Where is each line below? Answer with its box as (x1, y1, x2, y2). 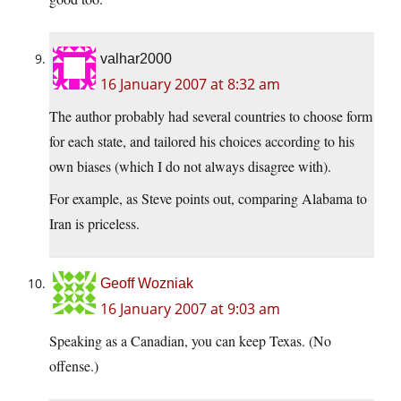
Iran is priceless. (49, 214, 140, 234)
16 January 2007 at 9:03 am (100, 299, 280, 320)
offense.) (49, 356, 98, 376)
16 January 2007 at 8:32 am (100, 74, 280, 95)
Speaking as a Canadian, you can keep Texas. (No (49, 331, 331, 351)
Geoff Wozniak (100, 276, 193, 292)
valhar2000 (100, 51, 172, 67)
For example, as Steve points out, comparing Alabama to (49, 189, 367, 209)
